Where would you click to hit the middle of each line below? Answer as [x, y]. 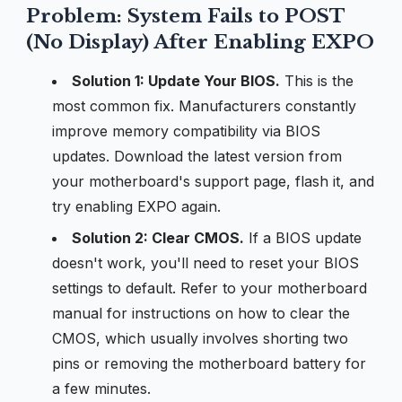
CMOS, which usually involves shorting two [200, 338]
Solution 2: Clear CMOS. [157, 237]
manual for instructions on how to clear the [201, 313]
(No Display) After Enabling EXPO [200, 42]
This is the [316, 80]
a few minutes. [101, 388]
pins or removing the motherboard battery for [209, 363]
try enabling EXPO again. [136, 206]
